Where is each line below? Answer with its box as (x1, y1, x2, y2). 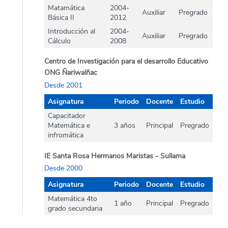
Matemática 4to (48, 193, 97, 204)
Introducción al (48, 26, 95, 36)
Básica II (48, 12, 74, 22)
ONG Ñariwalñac (44, 68, 97, 78)
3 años (114, 120, 135, 130)
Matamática (48, 3, 84, 13)
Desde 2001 (44, 80, 82, 91)
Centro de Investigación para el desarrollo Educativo (44, 56, 208, 67)
